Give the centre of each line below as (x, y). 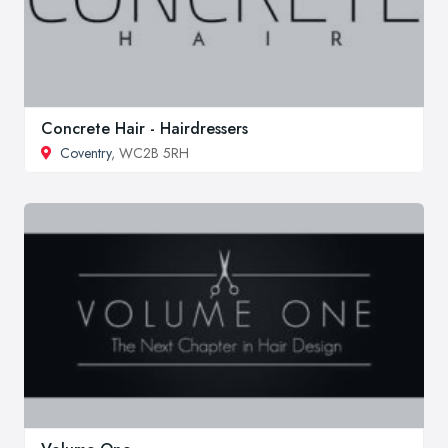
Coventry (85, 153)
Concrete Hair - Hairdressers (144, 129)
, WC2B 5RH (150, 153)
